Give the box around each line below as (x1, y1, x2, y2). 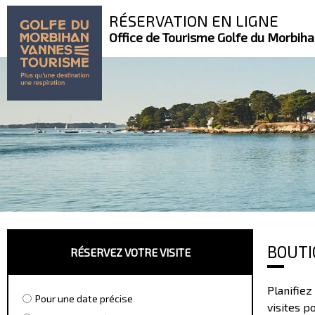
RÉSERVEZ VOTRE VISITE (70, 246, 191, 259)
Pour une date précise (35, 292, 133, 304)
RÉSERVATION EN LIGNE (109, 11, 278, 30)
